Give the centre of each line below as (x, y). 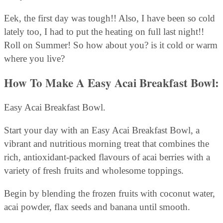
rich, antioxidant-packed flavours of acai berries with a (107, 157)
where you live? (34, 59)
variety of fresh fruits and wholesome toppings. (94, 171)
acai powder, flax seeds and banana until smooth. (97, 207)
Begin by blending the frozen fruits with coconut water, (110, 194)
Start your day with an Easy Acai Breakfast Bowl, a (102, 130)
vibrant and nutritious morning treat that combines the (107, 144)
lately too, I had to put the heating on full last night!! (104, 32)
